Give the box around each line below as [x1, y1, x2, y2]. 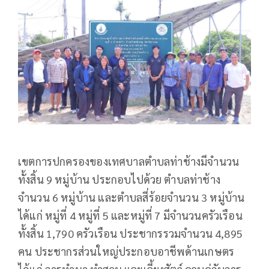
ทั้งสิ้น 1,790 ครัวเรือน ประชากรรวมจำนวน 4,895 [18, 226, 243, 240]
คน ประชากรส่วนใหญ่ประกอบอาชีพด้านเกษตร [18, 244, 235, 258]
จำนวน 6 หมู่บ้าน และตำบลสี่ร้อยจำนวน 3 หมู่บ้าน [18, 190, 245, 204]
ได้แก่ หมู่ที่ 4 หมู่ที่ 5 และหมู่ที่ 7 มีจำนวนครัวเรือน [18, 208, 243, 222]
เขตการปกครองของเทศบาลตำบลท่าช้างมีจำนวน [18, 154, 240, 168]
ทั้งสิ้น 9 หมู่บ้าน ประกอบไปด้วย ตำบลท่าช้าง [18, 172, 220, 186]
